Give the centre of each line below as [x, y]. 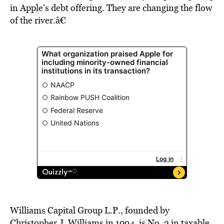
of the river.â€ [38, 20]
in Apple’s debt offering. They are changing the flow [111, 8]
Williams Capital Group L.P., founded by [90, 210]
